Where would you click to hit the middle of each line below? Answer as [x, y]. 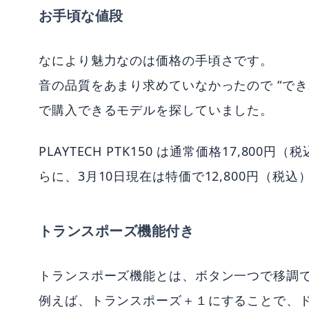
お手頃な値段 [81, 15]
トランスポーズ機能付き [117, 230]
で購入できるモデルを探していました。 [156, 109]
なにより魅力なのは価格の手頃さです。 [156, 60]
